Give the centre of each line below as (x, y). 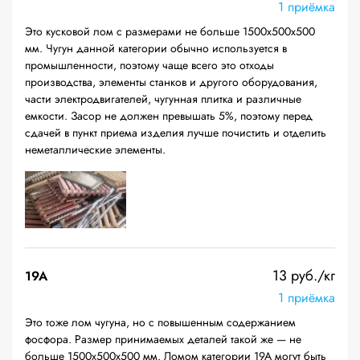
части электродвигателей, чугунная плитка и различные (163, 99)
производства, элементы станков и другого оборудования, (171, 82)
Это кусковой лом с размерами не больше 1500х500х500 (170, 31)
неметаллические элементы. (95, 149)
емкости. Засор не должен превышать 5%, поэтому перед (169, 116)
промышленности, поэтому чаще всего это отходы (149, 65)
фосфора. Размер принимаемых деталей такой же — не (163, 339)
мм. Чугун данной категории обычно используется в (156, 48)
